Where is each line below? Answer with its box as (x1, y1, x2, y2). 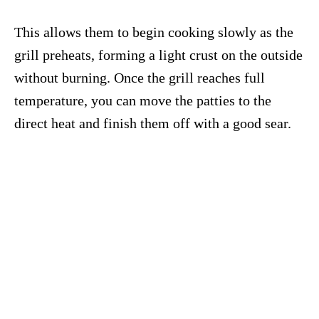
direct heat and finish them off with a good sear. (14, 115, 291, 132)
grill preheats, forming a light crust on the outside (14, 47, 303, 63)
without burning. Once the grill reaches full (14, 70, 265, 86)
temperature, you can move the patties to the (14, 93, 271, 109)
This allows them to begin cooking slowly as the (14, 24, 293, 41)
